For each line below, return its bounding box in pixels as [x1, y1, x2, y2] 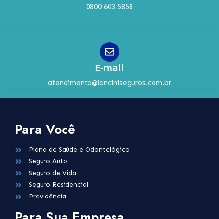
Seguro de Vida [28, 169, 76, 177]
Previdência [28, 192, 66, 200]
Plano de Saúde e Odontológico [28, 145, 130, 153]
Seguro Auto [28, 157, 67, 165]
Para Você [15, 120, 75, 139]
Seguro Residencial [28, 180, 88, 189]
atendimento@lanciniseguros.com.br [48, 78, 171, 87]
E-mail [95, 61, 124, 74]
